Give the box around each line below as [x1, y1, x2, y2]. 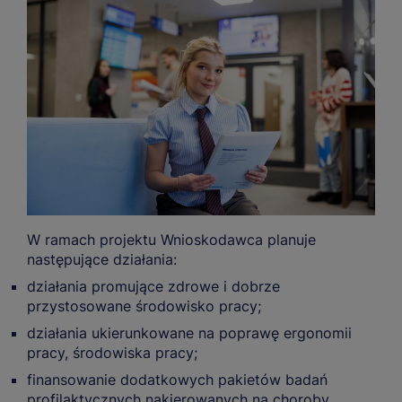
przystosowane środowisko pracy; [27, 297, 261, 316]
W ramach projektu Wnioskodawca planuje [27, 231, 316, 249]
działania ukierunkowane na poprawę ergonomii [27, 324, 352, 343]
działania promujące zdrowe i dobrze [27, 277, 280, 296]
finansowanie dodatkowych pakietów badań [27, 371, 328, 389]
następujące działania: [27, 250, 177, 269]
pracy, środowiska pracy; [27, 344, 197, 363]
